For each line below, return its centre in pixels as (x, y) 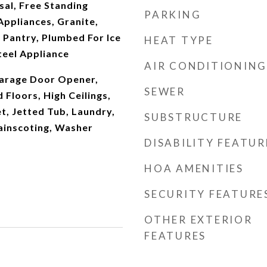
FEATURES (175, 236)
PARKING (173, 15)
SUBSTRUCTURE (193, 117)
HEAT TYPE (179, 40)
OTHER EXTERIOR (198, 220)
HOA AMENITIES (194, 168)
